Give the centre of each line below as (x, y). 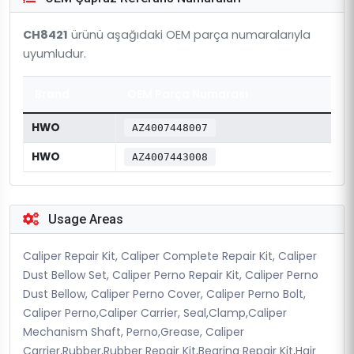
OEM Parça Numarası (188, 94)
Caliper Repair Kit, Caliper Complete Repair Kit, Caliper (170, 256)
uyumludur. (55, 53)
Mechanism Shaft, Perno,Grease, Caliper (134, 331)
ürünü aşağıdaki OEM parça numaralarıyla (189, 34)
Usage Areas (84, 219)
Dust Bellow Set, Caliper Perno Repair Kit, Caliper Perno (171, 275)
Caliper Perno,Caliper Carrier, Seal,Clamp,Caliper (155, 313)
